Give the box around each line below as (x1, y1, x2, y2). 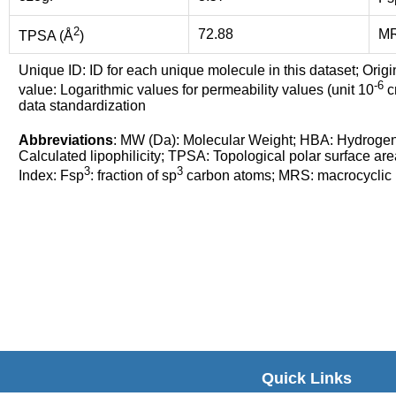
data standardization (19, 98, 146, 113)
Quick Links (262, 369, 353, 387)
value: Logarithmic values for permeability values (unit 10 (19, 82, 374, 97)
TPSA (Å (19, 28, 73, 43)
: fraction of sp (90, 168, 177, 183)
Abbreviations (19, 132, 113, 148)
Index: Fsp (19, 168, 84, 183)
